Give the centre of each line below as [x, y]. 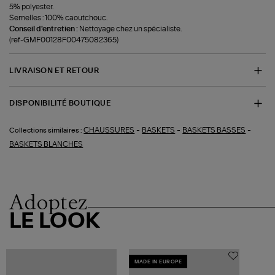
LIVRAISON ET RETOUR [54, 70]
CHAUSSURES [109, 130]
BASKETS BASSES [214, 130]
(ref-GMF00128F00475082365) [64, 40]
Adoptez [49, 202]
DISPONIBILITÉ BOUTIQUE [60, 103]
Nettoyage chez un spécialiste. [131, 29]
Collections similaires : [46, 130]
